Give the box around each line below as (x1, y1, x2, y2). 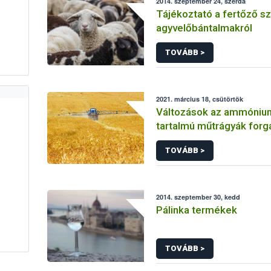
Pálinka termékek (156, 204, 238, 216)
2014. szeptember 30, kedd (156, 192, 241, 201)
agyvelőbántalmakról (156, 22, 253, 34)
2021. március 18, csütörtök (156, 94, 244, 103)
